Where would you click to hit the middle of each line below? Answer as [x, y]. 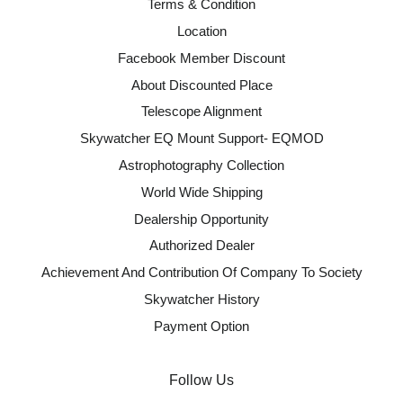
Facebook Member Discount [201, 58]
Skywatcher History [201, 300]
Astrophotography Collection [201, 165]
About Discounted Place [201, 85]
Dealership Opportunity [201, 219]
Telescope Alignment [201, 112]
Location [201, 31]
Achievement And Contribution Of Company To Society [201, 273]
